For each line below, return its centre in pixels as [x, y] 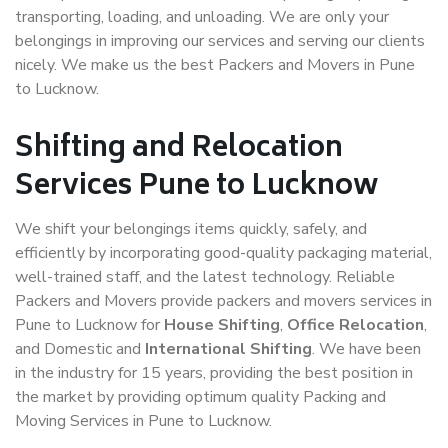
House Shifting [222, 325]
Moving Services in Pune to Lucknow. [143, 421]
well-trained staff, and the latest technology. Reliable [205, 277]
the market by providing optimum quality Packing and [200, 397]
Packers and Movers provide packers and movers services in [223, 301]
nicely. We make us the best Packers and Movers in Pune [215, 65]
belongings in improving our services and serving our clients [220, 41]
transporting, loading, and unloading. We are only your [202, 17]
